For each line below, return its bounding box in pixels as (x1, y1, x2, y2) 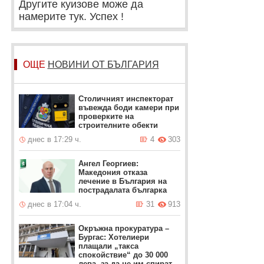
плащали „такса (78, 242, 138, 250)
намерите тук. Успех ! (18, 11, 124, 22)
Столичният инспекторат (78, 94, 173, 103)
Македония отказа (78, 168, 147, 177)
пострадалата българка (78, 186, 167, 194)
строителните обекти (78, 121, 158, 130)
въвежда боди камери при (78, 103, 179, 112)
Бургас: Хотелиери (78, 233, 149, 242)
